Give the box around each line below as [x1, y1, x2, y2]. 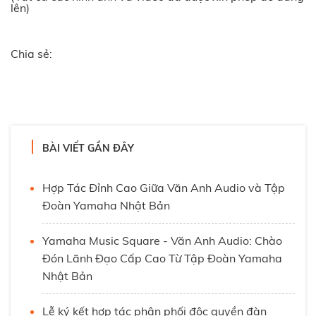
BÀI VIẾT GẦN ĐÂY [42, 142, 134, 154]
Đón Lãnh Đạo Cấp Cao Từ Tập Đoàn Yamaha [42, 251, 282, 265]
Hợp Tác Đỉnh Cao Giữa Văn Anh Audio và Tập [42, 181, 285, 195]
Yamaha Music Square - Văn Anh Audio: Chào [42, 233, 282, 248]
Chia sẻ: [11, 47, 52, 61]
